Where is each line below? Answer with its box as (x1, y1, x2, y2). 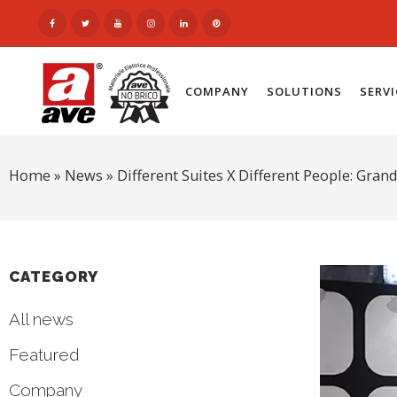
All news (9, 309, 74, 329)
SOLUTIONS (266, 83, 342, 99)
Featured (9, 345, 80, 364)
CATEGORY (9, 268, 98, 285)
